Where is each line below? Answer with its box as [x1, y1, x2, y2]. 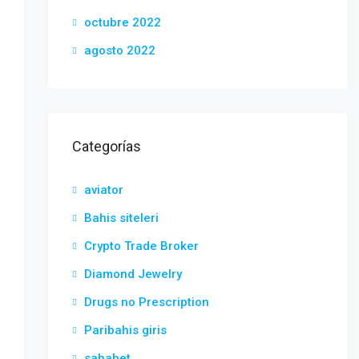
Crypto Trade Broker [83, 239, 199, 253]
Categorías [71, 138, 141, 155]
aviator [83, 183, 123, 197]
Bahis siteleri [83, 211, 159, 225]
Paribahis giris [83, 323, 167, 337]
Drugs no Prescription [83, 295, 209, 309]
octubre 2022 [83, 15, 161, 30]
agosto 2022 [83, 43, 155, 58]
